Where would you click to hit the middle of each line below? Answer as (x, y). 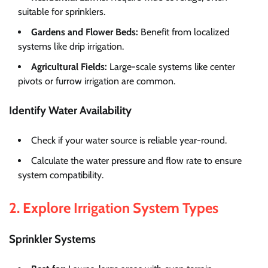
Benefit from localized (184, 32)
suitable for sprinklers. (62, 11)
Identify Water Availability (70, 111)
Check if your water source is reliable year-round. (129, 140)
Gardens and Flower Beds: (85, 32)
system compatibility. (61, 175)
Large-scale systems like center (171, 66)
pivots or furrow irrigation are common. (97, 81)
